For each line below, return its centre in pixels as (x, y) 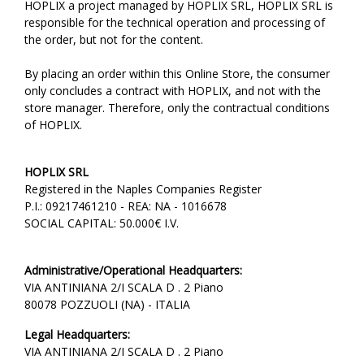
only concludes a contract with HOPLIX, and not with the (173, 91)
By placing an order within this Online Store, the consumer (177, 74)
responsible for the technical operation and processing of (175, 22)
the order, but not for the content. (114, 39)
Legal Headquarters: (77, 334)
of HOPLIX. (53, 125)
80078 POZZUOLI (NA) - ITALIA (107, 304)
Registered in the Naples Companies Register (143, 189)
